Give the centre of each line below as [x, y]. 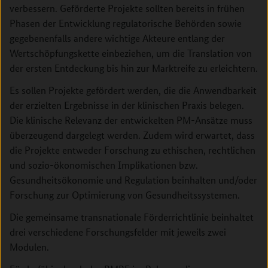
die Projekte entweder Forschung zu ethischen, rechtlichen [133, 150]
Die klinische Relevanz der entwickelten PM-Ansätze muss [131, 120]
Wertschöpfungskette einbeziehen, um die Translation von [131, 53]
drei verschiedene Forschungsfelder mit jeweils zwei [118, 232]
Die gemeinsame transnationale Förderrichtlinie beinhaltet [132, 217]
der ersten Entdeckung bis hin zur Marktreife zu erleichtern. [134, 68]
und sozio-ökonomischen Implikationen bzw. [104, 165]
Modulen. [29, 247]
